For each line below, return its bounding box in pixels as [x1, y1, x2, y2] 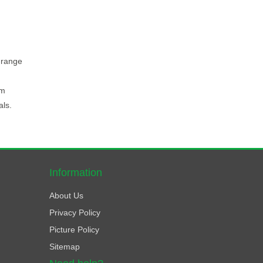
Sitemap [49, 242, 80, 251]
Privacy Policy [49, 208, 100, 217]
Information [49, 167, 102, 178]
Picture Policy [49, 225, 99, 234]
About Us [49, 191, 83, 200]
